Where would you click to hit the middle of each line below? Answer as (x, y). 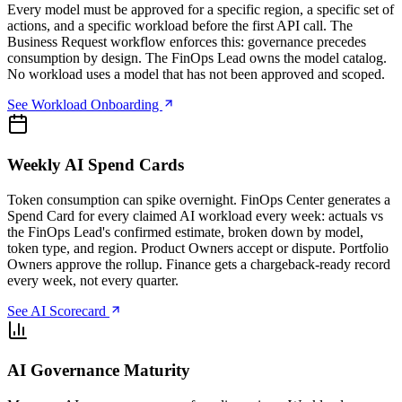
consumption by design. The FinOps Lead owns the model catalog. (197, 58)
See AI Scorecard (58, 310)
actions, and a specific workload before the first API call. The (180, 26)
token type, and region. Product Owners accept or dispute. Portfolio (198, 248)
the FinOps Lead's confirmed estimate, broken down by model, (185, 232)
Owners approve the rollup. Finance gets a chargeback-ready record (199, 264)
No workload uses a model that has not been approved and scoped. (196, 74)
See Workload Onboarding (85, 105)
